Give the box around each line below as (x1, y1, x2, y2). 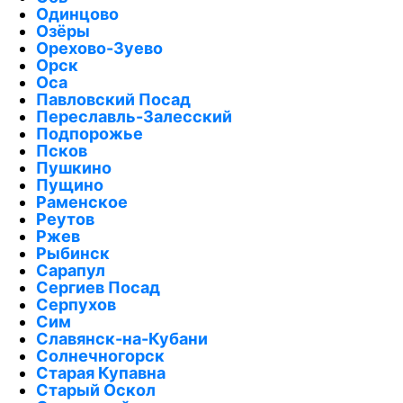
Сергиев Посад (36, 277, 160, 297)
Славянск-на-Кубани (36, 328, 208, 348)
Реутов (36, 209, 94, 228)
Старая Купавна (36, 363, 166, 382)
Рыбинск (36, 243, 110, 263)
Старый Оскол (36, 380, 156, 399)
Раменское (36, 192, 128, 211)
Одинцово (36, 4, 119, 23)
